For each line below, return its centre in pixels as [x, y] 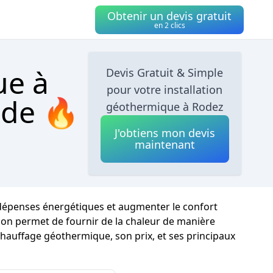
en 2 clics [169, 25]
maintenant [165, 144]
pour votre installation [165, 90]
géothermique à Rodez [165, 107]
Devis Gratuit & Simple [165, 73]
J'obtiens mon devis [165, 133]
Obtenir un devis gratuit [169, 16]
